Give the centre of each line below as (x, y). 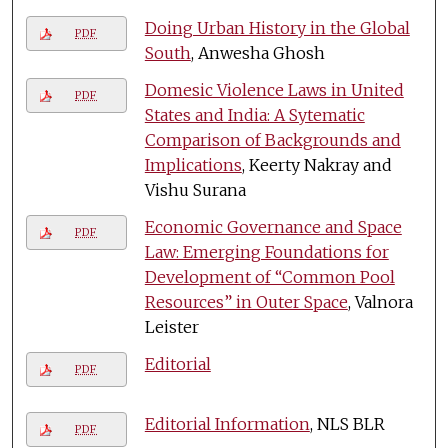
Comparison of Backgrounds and (272, 139)
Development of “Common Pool (269, 276)
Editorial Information (227, 423)
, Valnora (380, 301)
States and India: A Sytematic (254, 114)
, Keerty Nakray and (316, 164)
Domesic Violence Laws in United (274, 89)
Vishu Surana (195, 189)
